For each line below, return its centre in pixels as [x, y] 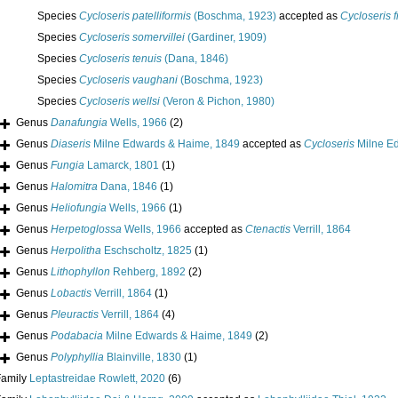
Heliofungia [79, 208]
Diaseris [71, 144]
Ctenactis [268, 230]
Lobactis [71, 294]
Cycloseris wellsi [119, 102]
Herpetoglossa [86, 230]
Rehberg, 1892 [148, 272]
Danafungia [79, 123]
